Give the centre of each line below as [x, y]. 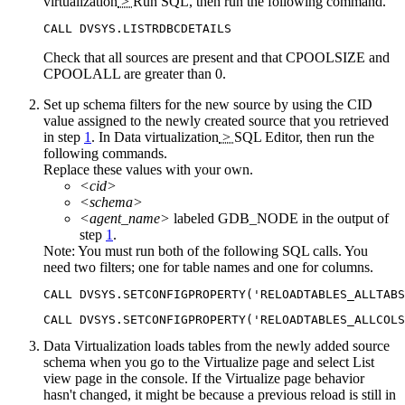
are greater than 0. [173, 74]
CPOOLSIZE [325, 58]
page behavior [322, 379]
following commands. [105, 154]
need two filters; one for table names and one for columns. [208, 268]
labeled [194, 219]
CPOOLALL [82, 74]
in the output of [344, 219]
